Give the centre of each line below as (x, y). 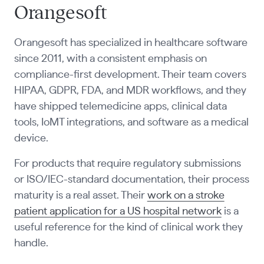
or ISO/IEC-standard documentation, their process (131, 179)
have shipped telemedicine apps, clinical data (120, 107)
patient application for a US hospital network (118, 211)
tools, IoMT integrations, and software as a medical (131, 123)
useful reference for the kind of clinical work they (128, 227)
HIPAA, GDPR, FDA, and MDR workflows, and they (130, 91)
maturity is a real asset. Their (80, 195)
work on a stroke (186, 195)
